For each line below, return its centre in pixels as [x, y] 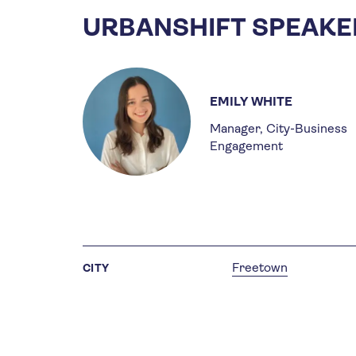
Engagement [246, 145]
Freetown [260, 267]
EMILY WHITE [251, 101]
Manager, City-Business [279, 128]
